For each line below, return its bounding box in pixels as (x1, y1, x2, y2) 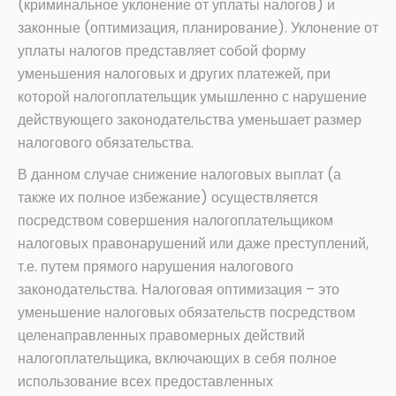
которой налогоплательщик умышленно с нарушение (18, 87, 367, 108)
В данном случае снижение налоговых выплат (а (18, 164, 341, 186)
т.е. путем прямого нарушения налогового (18, 256, 293, 278)
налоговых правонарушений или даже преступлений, (18, 233, 369, 255)
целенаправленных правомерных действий (18, 325, 305, 346)
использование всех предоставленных (18, 371, 273, 392)
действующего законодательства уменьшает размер (18, 110, 362, 131)
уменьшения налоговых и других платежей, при (18, 64, 331, 85)
